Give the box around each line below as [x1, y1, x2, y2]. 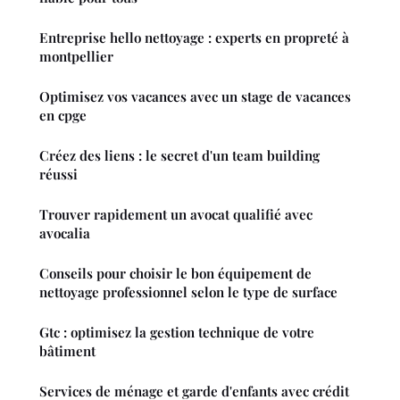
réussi [39, 165, 78, 184]
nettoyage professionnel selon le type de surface [39, 283, 337, 302]
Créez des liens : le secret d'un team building [39, 146, 320, 165]
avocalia [39, 224, 90, 243]
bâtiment [39, 342, 96, 361]
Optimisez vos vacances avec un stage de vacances [39, 87, 351, 106]
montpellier [39, 47, 113, 66]
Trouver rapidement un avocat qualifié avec [39, 205, 312, 224]
